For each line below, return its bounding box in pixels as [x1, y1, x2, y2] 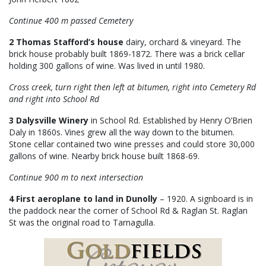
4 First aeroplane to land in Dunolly [9, 193, 160, 205]
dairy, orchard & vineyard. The [126, 36, 241, 48]
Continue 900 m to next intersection [9, 172, 143, 183]
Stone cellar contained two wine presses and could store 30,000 [9, 138, 255, 150]
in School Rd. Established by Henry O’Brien [88, 115, 252, 126]
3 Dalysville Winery [9, 115, 88, 126]
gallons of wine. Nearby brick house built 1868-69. [9, 150, 199, 162]
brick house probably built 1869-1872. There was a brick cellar [9, 48, 245, 60]
